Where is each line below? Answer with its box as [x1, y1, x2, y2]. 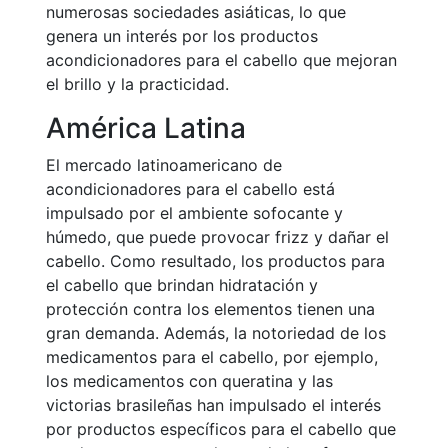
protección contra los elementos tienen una [46, 299, 375, 319]
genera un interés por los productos [46, 26, 318, 46]
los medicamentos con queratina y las [46, 371, 333, 391]
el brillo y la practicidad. [46, 74, 229, 94]
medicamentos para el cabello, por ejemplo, [46, 347, 378, 367]
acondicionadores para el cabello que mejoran [46, 50, 397, 70]
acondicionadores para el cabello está [46, 179, 335, 199]
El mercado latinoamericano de [46, 155, 282, 175]
